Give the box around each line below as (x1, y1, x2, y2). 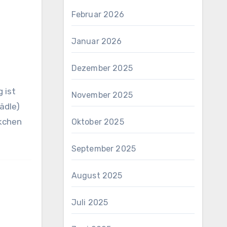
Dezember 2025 (71, 63, 133, 73)
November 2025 (71, 90, 133, 100)
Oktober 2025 (71, 117, 124, 127)
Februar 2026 (71, 10, 124, 19)
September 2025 (71, 144, 136, 154)
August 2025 (71, 171, 123, 180)
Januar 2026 (71, 36, 122, 46)
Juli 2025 (71, 198, 108, 207)
